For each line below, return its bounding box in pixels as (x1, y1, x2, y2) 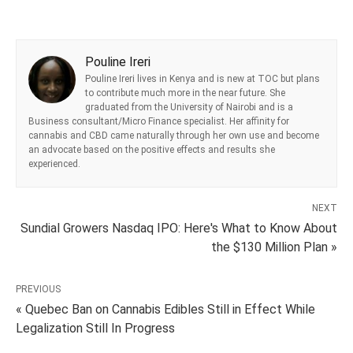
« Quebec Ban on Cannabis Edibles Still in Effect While (16, 302, 315, 318)
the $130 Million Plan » (211, 240, 337, 255)
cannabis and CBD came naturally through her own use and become (28, 130, 319, 142)
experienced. (28, 158, 80, 170)
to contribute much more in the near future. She (85, 87, 285, 99)
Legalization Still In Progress (16, 321, 175, 336)
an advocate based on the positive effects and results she (28, 144, 275, 156)
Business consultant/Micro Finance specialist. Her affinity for (28, 116, 289, 128)
